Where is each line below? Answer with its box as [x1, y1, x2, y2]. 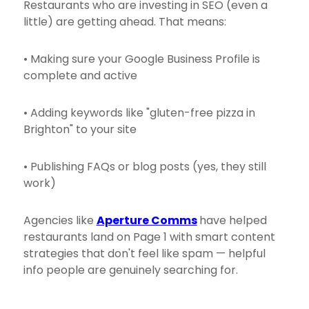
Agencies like [23, 212, 97, 228]
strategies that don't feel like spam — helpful [23, 246, 266, 261]
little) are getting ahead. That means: [23, 14, 226, 30]
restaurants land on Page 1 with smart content [23, 229, 275, 245]
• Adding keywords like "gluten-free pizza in [23, 105, 255, 121]
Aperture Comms [96, 212, 197, 228]
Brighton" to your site [23, 121, 137, 137]
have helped [199, 212, 267, 228]
